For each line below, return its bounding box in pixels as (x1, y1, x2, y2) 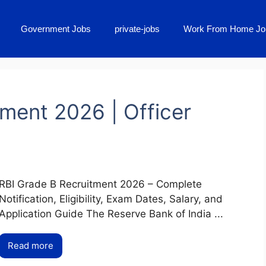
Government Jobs (21, 23, 91, 34)
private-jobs (115, 23, 160, 34)
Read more (8, 240, 53, 252)
